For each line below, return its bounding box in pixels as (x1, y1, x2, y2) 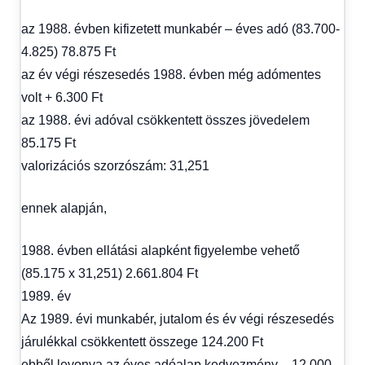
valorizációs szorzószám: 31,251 (21, 158, 209, 173)
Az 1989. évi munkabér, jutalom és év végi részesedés (21, 311, 334, 326)
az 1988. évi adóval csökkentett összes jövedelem (21, 112, 310, 127)
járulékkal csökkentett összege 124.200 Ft (21, 334, 263, 349)
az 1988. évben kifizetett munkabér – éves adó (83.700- (21, 21, 340, 36)
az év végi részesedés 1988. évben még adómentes (21, 67, 321, 81)
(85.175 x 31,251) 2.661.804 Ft (21, 266, 198, 280)
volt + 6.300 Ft (21, 90, 103, 104)
